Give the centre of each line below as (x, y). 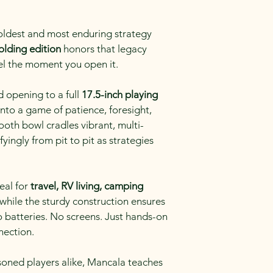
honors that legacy (105, 49)
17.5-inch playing (121, 94)
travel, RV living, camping (88, 186)
